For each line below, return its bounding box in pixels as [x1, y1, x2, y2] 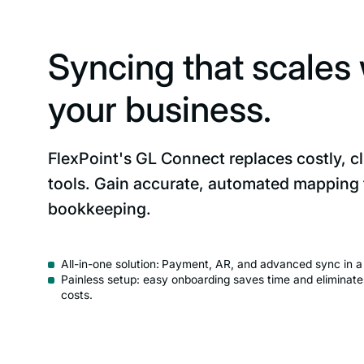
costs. [61, 288, 93, 302]
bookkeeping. [48, 198, 152, 219]
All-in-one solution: [61, 258, 160, 271]
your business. [48, 88, 272, 131]
